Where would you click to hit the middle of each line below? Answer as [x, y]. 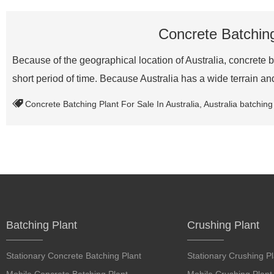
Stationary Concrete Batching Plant [74, 256]
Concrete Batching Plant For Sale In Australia [112, 104]
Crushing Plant [223, 225]
